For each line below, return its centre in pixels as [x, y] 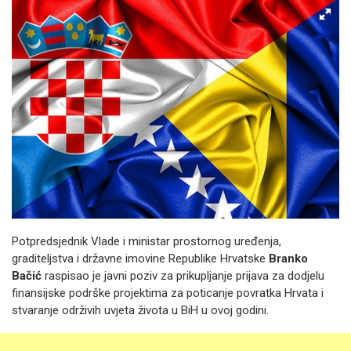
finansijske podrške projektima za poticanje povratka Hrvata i [168, 293]
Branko [288, 259]
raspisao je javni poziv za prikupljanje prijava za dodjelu [183, 276]
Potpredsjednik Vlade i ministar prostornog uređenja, [147, 241]
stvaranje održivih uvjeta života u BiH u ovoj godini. [140, 310]
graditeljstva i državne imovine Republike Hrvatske [140, 259]
